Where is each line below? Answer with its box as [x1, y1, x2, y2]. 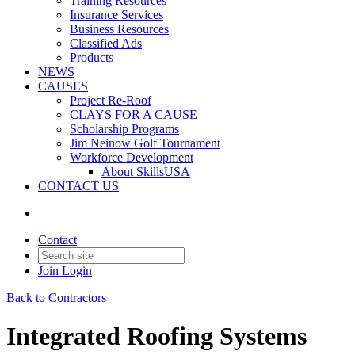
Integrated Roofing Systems [6, 322, 307, 351]
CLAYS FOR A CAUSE [70, 108, 197, 121]
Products [70, 51, 113, 64]
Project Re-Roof [70, 94, 151, 107]
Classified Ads [70, 36, 142, 50]
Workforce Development [70, 151, 193, 164]
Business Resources [70, 22, 169, 36]
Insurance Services [70, 8, 163, 21]
